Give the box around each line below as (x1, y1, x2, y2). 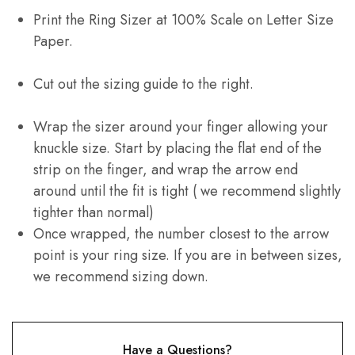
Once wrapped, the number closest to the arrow (33, 223, 329, 244)
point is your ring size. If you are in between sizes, (33, 244, 342, 265)
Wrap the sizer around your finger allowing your (33, 116, 328, 137)
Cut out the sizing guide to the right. (33, 73, 254, 94)
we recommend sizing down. (33, 265, 208, 287)
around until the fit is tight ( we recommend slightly (33, 180, 341, 201)
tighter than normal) (33, 201, 154, 223)
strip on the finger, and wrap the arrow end (33, 158, 298, 180)
